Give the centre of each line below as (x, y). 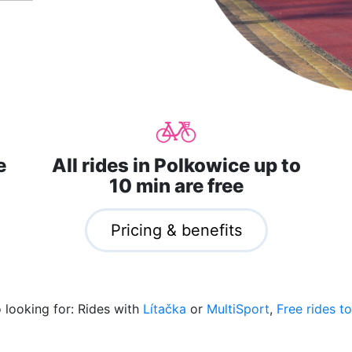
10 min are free (176, 185)
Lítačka (164, 308)
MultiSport (238, 308)
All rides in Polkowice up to (176, 165)
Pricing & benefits (176, 230)
